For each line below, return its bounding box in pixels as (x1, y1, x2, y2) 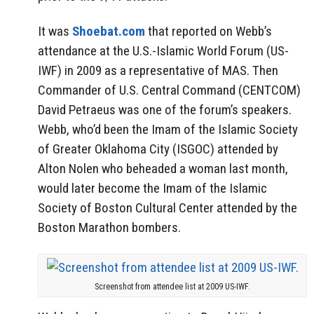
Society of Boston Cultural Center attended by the (38, 200, 297, 217)
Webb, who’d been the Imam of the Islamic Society (38, 121, 298, 138)
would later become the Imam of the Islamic (38, 180, 267, 197)
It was (38, 23, 72, 40)
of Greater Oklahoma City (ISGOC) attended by (38, 141, 278, 158)
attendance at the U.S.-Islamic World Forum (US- (38, 43, 289, 60)
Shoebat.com (72, 23, 145, 40)
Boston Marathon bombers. (38, 219, 181, 236)
